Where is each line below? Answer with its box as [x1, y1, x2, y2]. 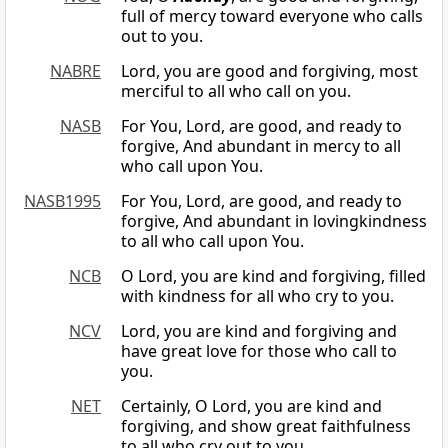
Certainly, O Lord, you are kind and [121, 395, 382, 418]
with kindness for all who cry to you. [121, 285, 394, 308]
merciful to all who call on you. [121, 80, 351, 103]
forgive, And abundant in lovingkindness [121, 210, 427, 233]
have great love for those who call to [121, 340, 397, 363]
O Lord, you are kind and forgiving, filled [121, 265, 426, 288]
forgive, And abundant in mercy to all [121, 135, 401, 158]
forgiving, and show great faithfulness [121, 415, 411, 438]
